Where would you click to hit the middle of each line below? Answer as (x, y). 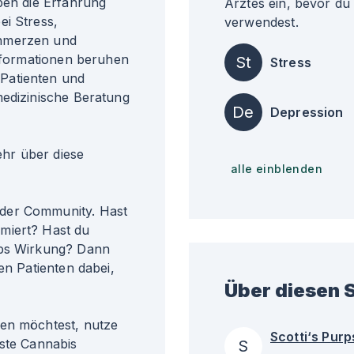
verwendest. (262, 22)
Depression (307, 112)
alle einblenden (277, 169)
